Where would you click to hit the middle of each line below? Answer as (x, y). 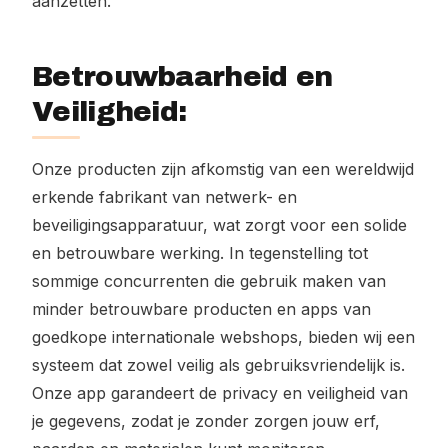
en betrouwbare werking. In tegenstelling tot (200, 253)
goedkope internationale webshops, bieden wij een (223, 337)
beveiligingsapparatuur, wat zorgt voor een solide (219, 225)
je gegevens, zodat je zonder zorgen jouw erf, (206, 421)
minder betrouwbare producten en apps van (201, 309)
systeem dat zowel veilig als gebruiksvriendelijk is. (218, 365)
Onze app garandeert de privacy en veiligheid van (220, 393)
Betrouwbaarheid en (182, 76)
